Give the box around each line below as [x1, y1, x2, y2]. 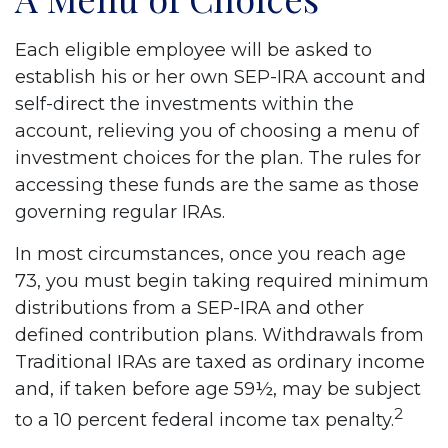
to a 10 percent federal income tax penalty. [15, 409, 394, 431]
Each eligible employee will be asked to [15, 39, 372, 61]
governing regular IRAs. [15, 201, 225, 223]
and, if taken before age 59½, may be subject [15, 378, 421, 400]
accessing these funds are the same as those [15, 174, 419, 196]
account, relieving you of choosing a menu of [15, 120, 419, 142]
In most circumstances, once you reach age [15, 243, 406, 265]
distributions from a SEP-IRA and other [15, 297, 364, 319]
